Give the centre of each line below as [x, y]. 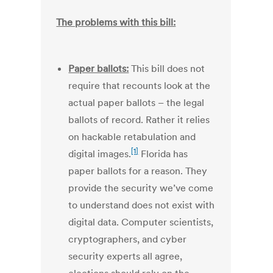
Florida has [163, 154]
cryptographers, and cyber [128, 239]
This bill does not [167, 69]
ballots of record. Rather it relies [139, 120]
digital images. [100, 154]
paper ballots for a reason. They [138, 171]
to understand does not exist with [142, 205]
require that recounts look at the [140, 86]
